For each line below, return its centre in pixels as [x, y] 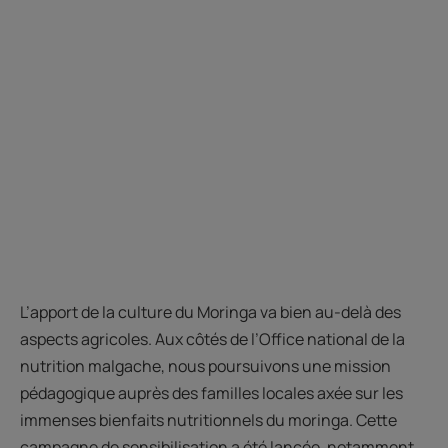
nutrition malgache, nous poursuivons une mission [205, 366]
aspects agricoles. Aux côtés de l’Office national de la [212, 339]
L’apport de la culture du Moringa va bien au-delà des [210, 312]
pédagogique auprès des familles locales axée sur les [211, 393]
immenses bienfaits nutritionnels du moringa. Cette [208, 420]
